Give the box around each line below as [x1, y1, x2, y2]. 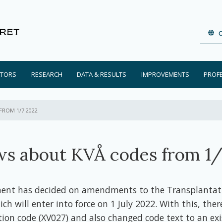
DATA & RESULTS [77, 69, 127, 79]
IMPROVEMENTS [141, 69, 189, 79]
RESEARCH [31, 69, 62, 79]
